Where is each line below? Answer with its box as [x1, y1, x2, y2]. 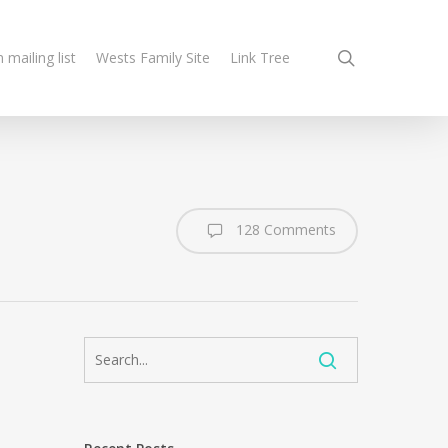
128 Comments [232, 219, 336, 239]
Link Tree [230, 48, 290, 67]
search [354, 45, 411, 69]
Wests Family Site [96, 48, 210, 67]
